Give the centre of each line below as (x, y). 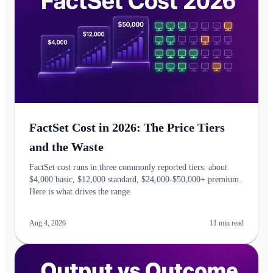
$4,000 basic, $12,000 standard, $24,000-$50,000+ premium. (135, 179)
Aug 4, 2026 (48, 223)
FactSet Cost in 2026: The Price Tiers (127, 127)
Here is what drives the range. (81, 192)
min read (230, 223)
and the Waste (66, 147)
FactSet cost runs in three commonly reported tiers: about (128, 167)
